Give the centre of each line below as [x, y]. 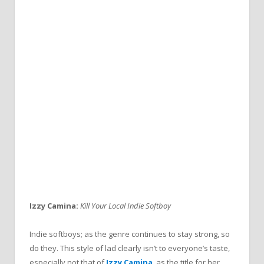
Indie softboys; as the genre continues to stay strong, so [130, 234]
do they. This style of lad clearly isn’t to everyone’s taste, [130, 248]
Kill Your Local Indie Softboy [126, 205]
